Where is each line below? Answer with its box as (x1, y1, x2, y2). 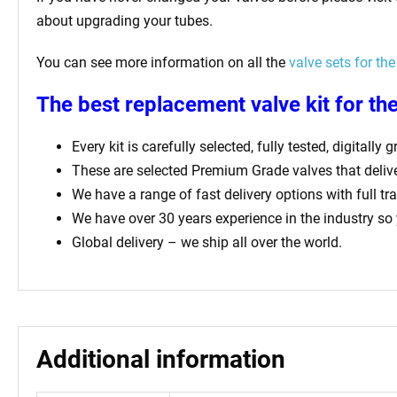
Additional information (36, 344, 285, 374)
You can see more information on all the (36, 53, 289, 71)
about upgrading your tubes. (36, 12, 213, 29)
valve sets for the (289, 53, 395, 71)
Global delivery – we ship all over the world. (72, 233, 342, 251)
